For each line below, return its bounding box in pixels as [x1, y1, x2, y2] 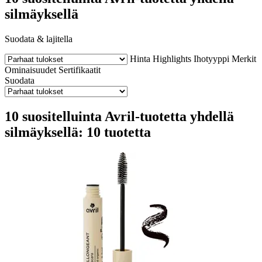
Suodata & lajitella [5, 33, 73, 44]
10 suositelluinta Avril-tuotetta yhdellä [5, 108, 234, 124]
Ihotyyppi [194, 53, 229, 64]
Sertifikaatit [58, 64, 101, 75]
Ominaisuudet [5, 64, 56, 75]
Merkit [232, 53, 256, 64]
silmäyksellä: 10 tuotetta [5, 124, 151, 140]
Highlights [153, 53, 191, 64]
